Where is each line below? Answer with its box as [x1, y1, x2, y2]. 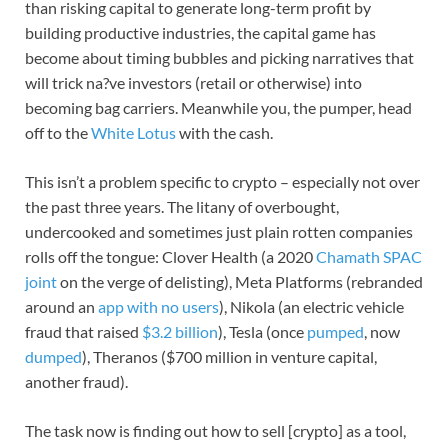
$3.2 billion [142, 321, 218, 341]
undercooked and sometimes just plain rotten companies [25, 221, 413, 241]
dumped [25, 346, 82, 366]
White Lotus [91, 122, 176, 142]
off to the [25, 122, 91, 142]
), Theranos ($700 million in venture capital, [82, 346, 377, 366]
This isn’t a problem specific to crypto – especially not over [25, 171, 420, 191]
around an [25, 296, 95, 316]
